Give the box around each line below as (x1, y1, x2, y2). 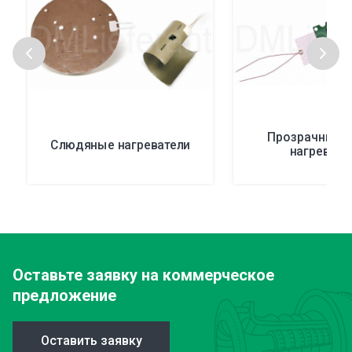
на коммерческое (137, 265, 274, 284)
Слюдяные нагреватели (49, 137, 191, 152)
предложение (13, 285, 116, 305)
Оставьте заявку (13, 265, 137, 284)
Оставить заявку (40, 332, 142, 348)
